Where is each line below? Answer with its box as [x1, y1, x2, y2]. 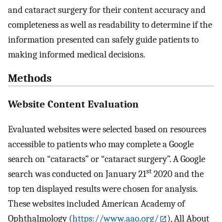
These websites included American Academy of [8, 198, 185, 209]
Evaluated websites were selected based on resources [8, 123, 206, 135]
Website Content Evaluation [8, 98, 139, 110]
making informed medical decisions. [8, 49, 145, 60]
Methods [8, 72, 52, 85]
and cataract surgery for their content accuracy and [8, 4, 206, 15]
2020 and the [152, 168, 204, 179]
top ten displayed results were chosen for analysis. [8, 183, 197, 194]
